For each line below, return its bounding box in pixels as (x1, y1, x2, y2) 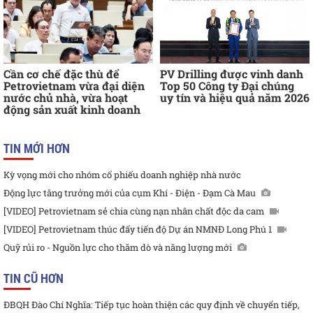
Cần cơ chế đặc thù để (3, 66, 119, 82)
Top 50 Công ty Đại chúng (160, 78, 294, 94)
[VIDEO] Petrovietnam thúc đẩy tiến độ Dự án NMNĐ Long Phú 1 (3, 223, 272, 236)
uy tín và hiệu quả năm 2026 (160, 90, 310, 105)
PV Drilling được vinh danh (160, 66, 303, 82)
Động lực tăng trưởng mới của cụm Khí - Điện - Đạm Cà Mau (3, 187, 256, 200)
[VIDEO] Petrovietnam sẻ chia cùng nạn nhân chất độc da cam (3, 205, 264, 218)
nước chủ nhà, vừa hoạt (3, 90, 128, 105)
